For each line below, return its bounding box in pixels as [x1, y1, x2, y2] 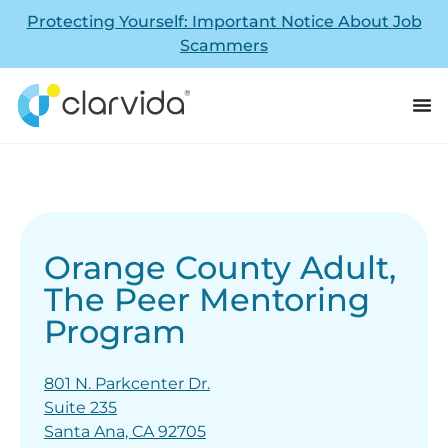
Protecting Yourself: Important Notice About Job [26, 12, 422, 31]
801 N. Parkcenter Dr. [44, 373, 210, 393]
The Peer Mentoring [44, 279, 370, 319]
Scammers [180, 36, 268, 55]
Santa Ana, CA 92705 [44, 421, 206, 441]
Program [44, 311, 186, 351]
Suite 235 [44, 397, 117, 417]
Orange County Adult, [44, 247, 396, 287]
